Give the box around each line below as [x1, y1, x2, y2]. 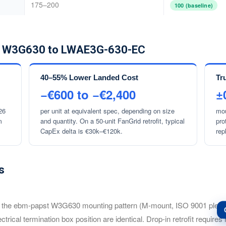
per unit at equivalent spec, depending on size [40, 106, 175, 116]
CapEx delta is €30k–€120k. [40, 126, 123, 136]
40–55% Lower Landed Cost [40, 73, 138, 82]
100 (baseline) [175, 2, 213, 9]
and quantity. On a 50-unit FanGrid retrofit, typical [40, 116, 185, 126]
